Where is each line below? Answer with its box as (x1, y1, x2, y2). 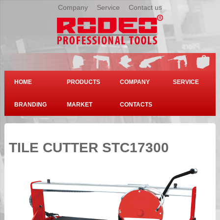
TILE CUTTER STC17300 (8, 139, 169, 155)
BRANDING (14, 101, 47, 108)
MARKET (67, 101, 93, 108)
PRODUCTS (67, 78, 101, 85)
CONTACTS (119, 101, 152, 108)
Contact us (128, 3, 162, 11)
